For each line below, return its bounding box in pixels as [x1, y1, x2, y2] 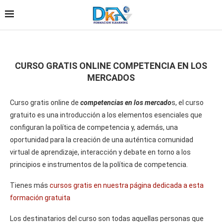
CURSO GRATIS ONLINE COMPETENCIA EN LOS [15, 60, 207, 71]
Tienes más [10, 181, 50, 189]
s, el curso [171, 98, 204, 107]
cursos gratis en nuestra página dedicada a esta [50, 181, 204, 189]
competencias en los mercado [80, 98, 171, 107]
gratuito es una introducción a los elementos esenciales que [10, 111, 202, 119]
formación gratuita [10, 193, 70, 202]
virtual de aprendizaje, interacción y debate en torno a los [10, 148, 191, 156]
